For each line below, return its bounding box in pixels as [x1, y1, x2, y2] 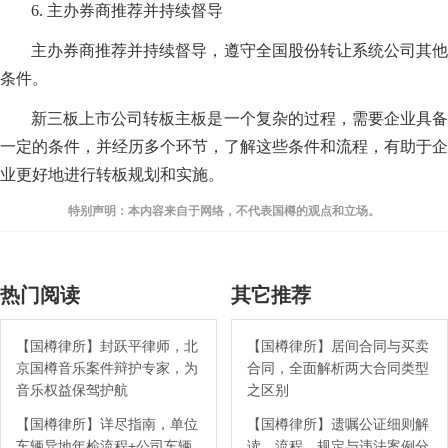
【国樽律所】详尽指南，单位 [16, 415, 198, 432]
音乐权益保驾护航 [16, 381, 128, 398]
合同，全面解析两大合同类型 [246, 359, 429, 376]
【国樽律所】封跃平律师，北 [16, 337, 198, 354]
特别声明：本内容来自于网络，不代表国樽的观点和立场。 [68, 201, 380, 219]
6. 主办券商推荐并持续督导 [31, 2, 224, 19]
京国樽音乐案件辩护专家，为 [16, 359, 198, 376]
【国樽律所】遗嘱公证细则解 [246, 415, 429, 432]
